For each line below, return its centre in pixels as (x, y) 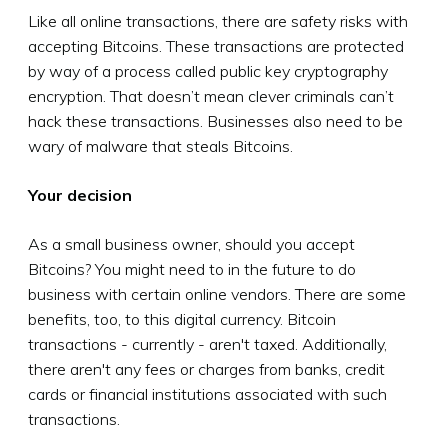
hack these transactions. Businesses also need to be (215, 120)
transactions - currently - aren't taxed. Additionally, (207, 343)
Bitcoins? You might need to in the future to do (192, 268)
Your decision (80, 194)
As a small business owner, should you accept (191, 243)
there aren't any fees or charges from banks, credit (206, 368)
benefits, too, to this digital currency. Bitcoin (182, 318)
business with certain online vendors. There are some (217, 293)
